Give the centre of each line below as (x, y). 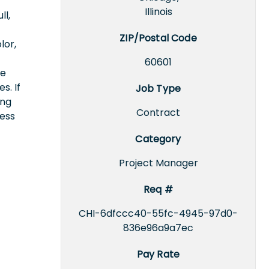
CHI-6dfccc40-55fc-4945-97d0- (158, 213)
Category (158, 139)
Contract (158, 112)
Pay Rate (158, 254)
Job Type (158, 88)
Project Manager (158, 163)
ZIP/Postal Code (158, 38)
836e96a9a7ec (158, 228)
